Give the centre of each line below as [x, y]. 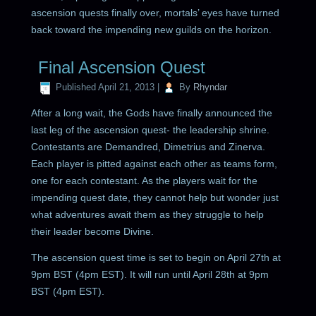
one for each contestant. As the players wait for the [145, 180]
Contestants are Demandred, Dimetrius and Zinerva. [148, 146]
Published [76, 87]
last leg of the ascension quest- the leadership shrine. [151, 129]
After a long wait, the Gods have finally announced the [152, 113]
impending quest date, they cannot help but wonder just [155, 197]
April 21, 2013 [127, 87]
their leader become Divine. [93, 231]
